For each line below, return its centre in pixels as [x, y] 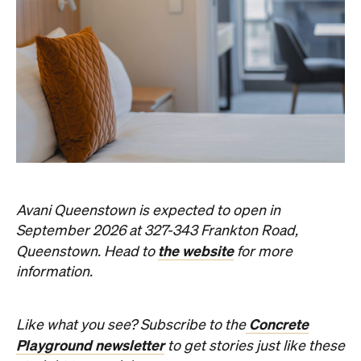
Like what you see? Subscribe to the [131, 325]
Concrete [277, 324]
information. [56, 272]
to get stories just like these [255, 346]
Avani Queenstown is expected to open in [148, 211]
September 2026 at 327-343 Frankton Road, [157, 231]
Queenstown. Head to [87, 252]
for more [263, 252]
